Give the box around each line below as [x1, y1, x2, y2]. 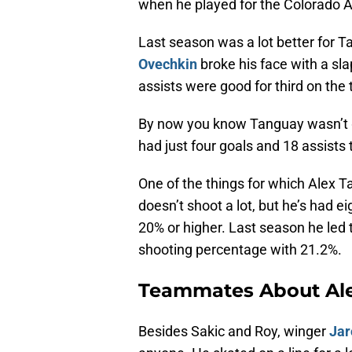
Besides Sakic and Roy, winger [138, 323, 329, 340]
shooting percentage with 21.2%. [138, 241, 342, 258]
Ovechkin [138, 56, 197, 73]
